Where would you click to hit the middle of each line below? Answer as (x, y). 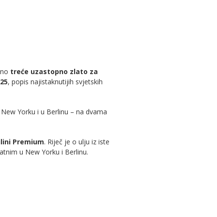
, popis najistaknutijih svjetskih (55, 82)
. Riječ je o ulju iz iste (77, 142)
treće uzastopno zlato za (54, 71)
